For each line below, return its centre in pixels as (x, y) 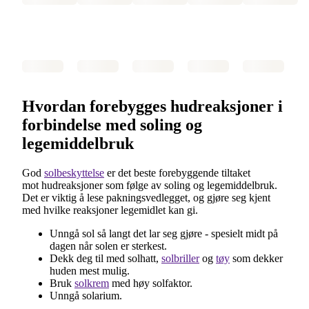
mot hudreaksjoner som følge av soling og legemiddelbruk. (150, 185)
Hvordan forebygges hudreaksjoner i (152, 106)
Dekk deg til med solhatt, (106, 258)
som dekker (256, 258)
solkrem (92, 283)
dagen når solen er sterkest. (108, 246)
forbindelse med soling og (112, 124)
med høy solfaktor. (151, 283)
